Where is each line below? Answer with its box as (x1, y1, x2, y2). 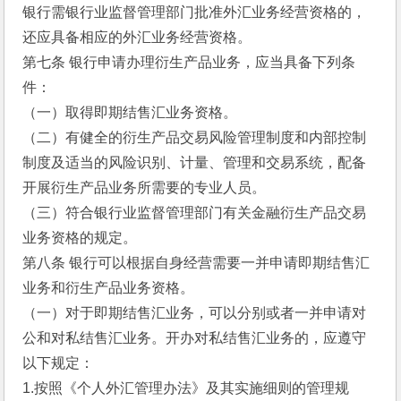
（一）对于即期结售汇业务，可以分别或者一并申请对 (22, 305, 367, 320)
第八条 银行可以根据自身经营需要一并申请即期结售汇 (22, 255, 371, 270)
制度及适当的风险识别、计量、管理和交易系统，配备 (22, 155, 367, 170)
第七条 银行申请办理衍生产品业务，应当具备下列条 (22, 55, 356, 70)
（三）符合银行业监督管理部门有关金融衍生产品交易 (22, 205, 367, 220)
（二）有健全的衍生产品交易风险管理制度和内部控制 (22, 130, 367, 145)
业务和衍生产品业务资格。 (22, 280, 195, 295)
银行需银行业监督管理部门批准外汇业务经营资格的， (22, 4, 367, 20)
